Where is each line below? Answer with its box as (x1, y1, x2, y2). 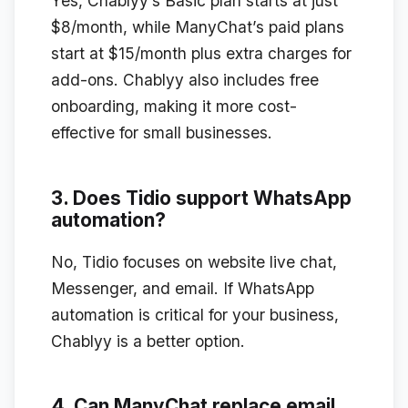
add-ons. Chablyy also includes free (51, 69, 319, 89)
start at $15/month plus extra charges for (51, 43, 352, 63)
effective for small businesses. (51, 122, 272, 142)
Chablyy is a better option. (51, 331, 245, 351)
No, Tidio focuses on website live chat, (51, 251, 337, 271)
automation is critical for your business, (51, 304, 339, 324)
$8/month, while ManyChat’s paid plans (51, 16, 344, 36)
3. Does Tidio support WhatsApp (51, 186, 352, 209)
